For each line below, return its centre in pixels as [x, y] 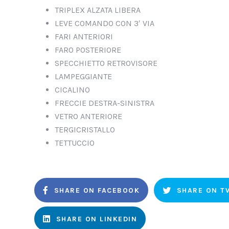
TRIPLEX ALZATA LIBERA [98, 10]
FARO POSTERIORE [88, 50]
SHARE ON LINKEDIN [96, 219]
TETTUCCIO [75, 143]
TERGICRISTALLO [85, 130]
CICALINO [72, 90]
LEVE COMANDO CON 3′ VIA [105, 23]
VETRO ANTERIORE [88, 116]
